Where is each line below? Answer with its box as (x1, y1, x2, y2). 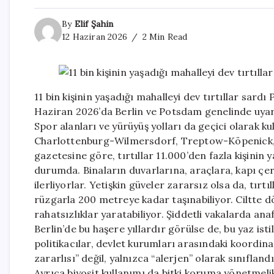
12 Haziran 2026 (62, 31, 127, 43)
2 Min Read (139, 31, 188, 43)
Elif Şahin (74, 18, 114, 30)
